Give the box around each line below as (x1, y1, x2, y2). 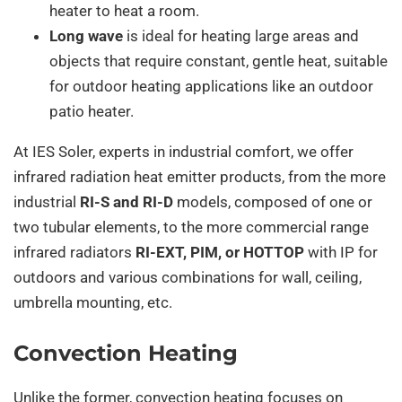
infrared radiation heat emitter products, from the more (13, 168, 386, 187)
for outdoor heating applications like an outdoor (49, 77, 373, 96)
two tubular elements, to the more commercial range (13, 218, 369, 237)
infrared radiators (13, 243, 135, 262)
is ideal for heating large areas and (123, 27, 359, 46)
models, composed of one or (173, 193, 372, 212)
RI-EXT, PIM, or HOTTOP (135, 243, 304, 262)
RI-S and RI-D (80, 193, 173, 212)
